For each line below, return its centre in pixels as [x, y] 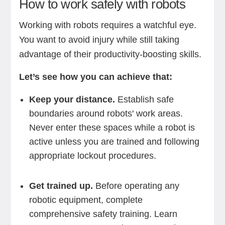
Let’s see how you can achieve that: [95, 77]
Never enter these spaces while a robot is [112, 128]
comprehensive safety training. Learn [103, 214]
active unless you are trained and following [114, 142]
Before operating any [136, 186]
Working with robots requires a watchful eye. [107, 25]
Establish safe [144, 99]
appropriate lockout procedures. [92, 156]
